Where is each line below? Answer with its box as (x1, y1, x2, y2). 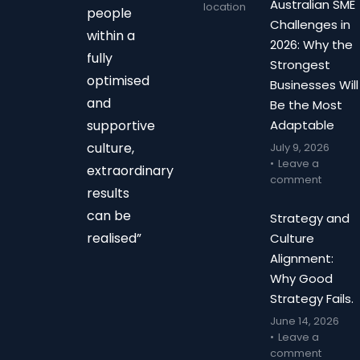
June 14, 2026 (270, 313, 339, 329)
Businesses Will (270, 76, 358, 93)
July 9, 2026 (270, 140, 329, 155)
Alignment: (270, 250, 333, 267)
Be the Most (270, 96, 342, 113)
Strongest (270, 56, 330, 73)
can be (87, 206, 132, 225)
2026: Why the (270, 36, 353, 53)
